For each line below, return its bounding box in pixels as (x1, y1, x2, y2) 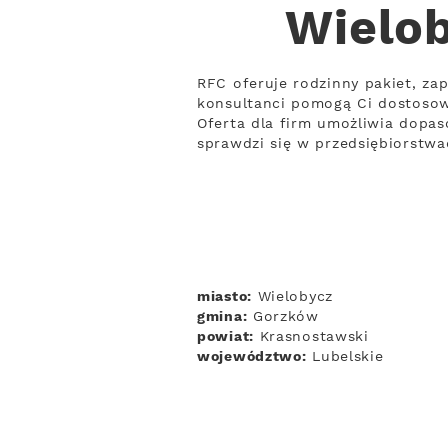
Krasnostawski (253, 328, 369, 346)
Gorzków (247, 308, 319, 326)
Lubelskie (306, 348, 384, 366)
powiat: (197, 328, 254, 346)
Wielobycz (251, 288, 333, 306)
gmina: (197, 308, 248, 326)
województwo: (197, 348, 307, 366)
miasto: (197, 288, 252, 306)
